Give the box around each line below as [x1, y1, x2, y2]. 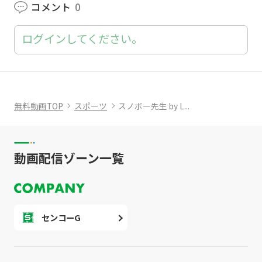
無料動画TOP [13, 99, 63, 112]
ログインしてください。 [21, 30, 143, 47]
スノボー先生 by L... [118, 99, 190, 112]
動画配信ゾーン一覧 [13, 149, 124, 167]
